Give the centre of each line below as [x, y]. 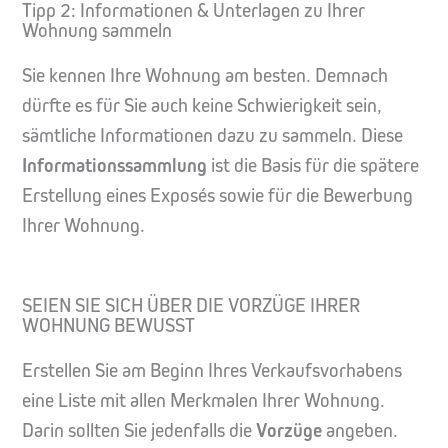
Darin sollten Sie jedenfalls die [139, 431]
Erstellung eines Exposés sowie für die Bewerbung [217, 195]
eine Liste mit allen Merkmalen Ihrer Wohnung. [203, 401]
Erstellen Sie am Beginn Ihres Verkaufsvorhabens [212, 371]
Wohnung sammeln [97, 30]
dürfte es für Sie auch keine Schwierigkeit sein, [202, 105]
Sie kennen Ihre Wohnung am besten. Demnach [205, 75]
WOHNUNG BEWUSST [108, 326]
